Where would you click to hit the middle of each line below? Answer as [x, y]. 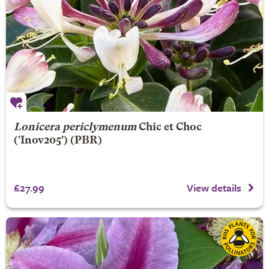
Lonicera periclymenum [75, 127]
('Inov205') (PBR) [58, 141]
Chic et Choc [170, 127]
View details [214, 188]
